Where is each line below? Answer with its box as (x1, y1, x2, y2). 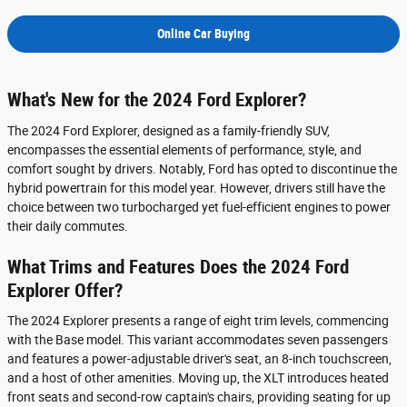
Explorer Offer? (7, 279, 123, 302)
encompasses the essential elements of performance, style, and (7, 142, 362, 157)
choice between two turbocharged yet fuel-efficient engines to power (7, 199, 391, 214)
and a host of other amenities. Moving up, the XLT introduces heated (7, 371, 389, 386)
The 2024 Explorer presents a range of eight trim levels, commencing (7, 313, 389, 329)
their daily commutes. (7, 218, 128, 233)
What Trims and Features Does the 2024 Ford (7, 255, 349, 278)
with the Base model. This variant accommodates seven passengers (7, 333, 388, 348)
